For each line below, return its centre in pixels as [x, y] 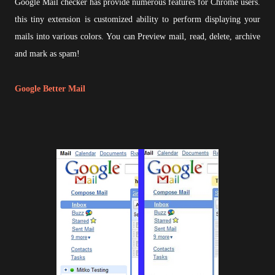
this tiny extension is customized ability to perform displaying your [137, 19]
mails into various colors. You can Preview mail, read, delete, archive [137, 37]
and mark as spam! [47, 54]
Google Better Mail [50, 89]
